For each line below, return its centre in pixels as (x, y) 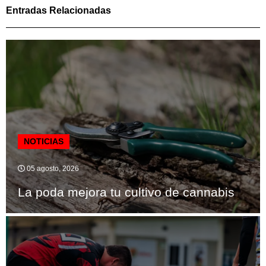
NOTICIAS (44, 142)
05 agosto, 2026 (52, 169)
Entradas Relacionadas (58, 11)
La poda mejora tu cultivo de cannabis (126, 192)
